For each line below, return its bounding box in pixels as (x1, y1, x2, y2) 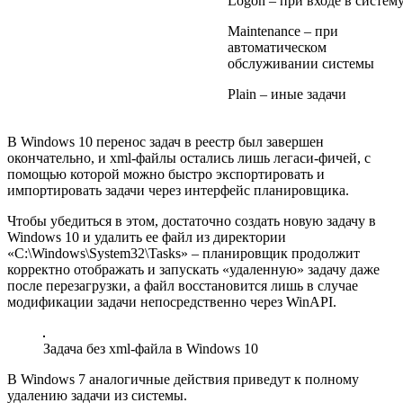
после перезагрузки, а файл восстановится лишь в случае (7, 277, 358, 293)
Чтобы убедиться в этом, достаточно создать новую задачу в (7, 212, 376, 228)
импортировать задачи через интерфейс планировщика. (7, 182, 349, 198)
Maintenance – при (228, 22, 338, 39)
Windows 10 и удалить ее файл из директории (7, 228, 286, 245)
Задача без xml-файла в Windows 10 (43, 340, 258, 356)
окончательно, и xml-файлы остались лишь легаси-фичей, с (7, 149, 371, 166)
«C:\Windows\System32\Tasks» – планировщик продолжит (7, 245, 360, 261)
